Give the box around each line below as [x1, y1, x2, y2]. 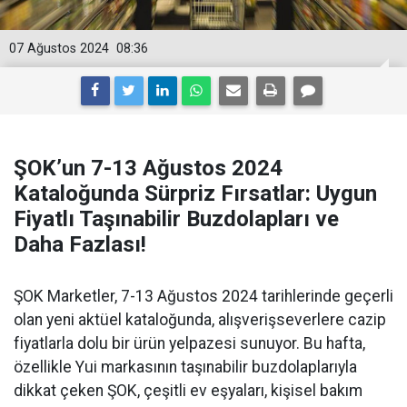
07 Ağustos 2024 [9, 41, 109, 56]
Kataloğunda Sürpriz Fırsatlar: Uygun [14, 181, 377, 206]
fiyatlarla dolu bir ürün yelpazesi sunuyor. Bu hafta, [14, 334, 365, 352]
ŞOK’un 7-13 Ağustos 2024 [14, 155, 283, 181]
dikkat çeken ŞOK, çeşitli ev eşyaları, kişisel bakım [14, 382, 362, 400]
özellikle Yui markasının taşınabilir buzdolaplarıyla [14, 358, 357, 376]
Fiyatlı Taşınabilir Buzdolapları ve [14, 206, 339, 232]
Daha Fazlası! [14, 232, 146, 257]
